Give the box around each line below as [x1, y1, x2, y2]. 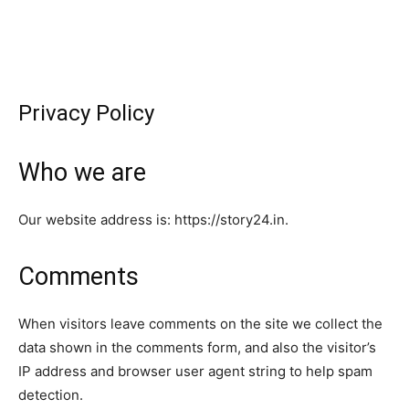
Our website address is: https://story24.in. [18, 211, 288, 228]
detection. [18, 386, 83, 404]
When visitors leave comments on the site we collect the [18, 315, 383, 332]
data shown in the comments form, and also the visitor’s [18, 339, 376, 356]
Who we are [18, 158, 146, 187]
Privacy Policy [18, 100, 154, 126]
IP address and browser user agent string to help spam [18, 362, 372, 380]
